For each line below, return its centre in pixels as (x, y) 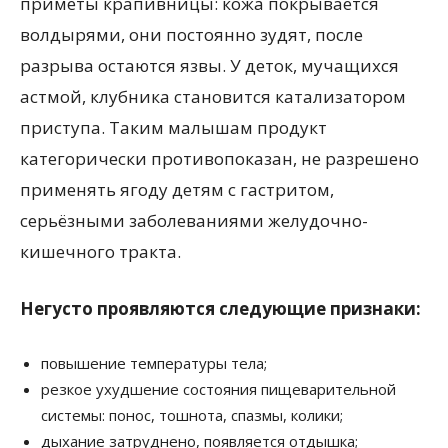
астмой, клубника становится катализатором (213, 96)
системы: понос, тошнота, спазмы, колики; (192, 414)
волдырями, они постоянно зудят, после (191, 34)
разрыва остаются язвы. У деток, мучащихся (209, 65)
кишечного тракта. (100, 251)
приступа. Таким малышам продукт (173, 127)
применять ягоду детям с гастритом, (177, 189)
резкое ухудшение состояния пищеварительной (218, 388)
